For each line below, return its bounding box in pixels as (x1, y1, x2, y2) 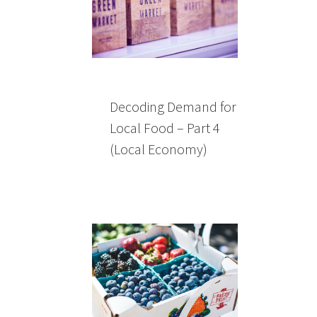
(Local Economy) (110, 140, 207, 158)
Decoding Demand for (110, 98, 236, 116)
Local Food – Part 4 (110, 119, 220, 137)
